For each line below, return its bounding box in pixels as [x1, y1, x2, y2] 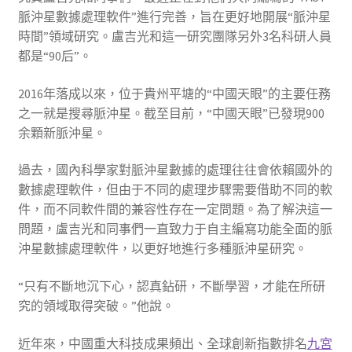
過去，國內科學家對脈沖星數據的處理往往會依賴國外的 [17, 162, 332, 178]
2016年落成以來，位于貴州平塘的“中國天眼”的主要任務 [17, 85, 331, 101]
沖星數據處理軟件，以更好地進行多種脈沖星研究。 [17, 240, 307, 257]
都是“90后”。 [17, 48, 92, 64]
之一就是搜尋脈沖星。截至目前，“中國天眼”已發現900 [17, 104, 324, 121]
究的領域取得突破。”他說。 [17, 298, 174, 314]
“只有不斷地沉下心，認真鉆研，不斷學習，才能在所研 [17, 278, 325, 295]
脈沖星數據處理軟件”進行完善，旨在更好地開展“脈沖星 [17, 9, 331, 25]
